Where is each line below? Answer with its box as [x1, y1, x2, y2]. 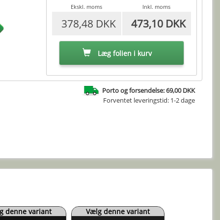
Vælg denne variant [86, 206, 150, 216]
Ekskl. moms [71, 3, 103, 10]
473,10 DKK [131, 17, 186, 30]
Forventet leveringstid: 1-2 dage [103, 96, 195, 105]
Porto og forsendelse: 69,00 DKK [102, 86, 195, 95]
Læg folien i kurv [96, 48, 152, 58]
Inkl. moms [142, 3, 171, 10]
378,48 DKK [61, 17, 116, 30]
